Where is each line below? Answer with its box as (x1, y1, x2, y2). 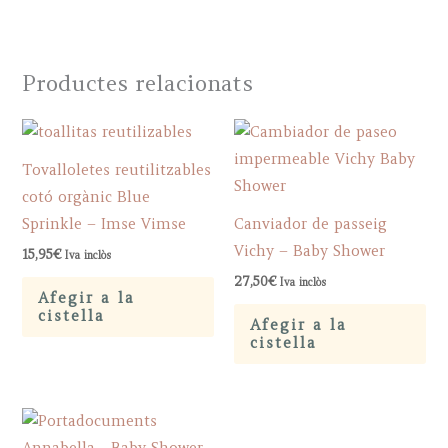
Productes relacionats (22, 69, 254, 98)
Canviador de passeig (234, 215, 387, 234)
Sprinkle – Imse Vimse (22, 215, 187, 234)
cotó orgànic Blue (22, 188, 151, 207)
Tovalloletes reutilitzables (22, 161, 212, 180)
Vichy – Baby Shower (234, 242, 385, 261)
